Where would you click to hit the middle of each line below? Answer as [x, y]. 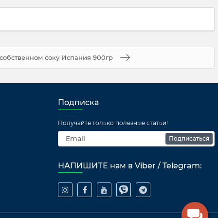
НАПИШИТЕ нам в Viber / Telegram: [130, 166]
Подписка [78, 102]
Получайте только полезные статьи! [113, 123]
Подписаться [189, 138]
